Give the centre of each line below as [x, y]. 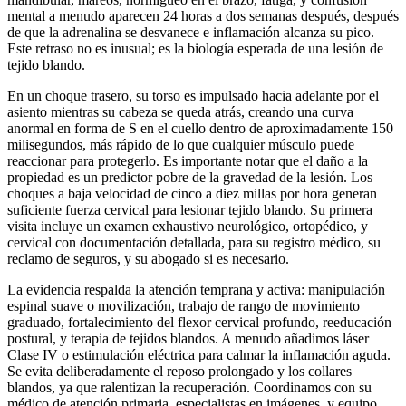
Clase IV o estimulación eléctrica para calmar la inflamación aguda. [199, 354]
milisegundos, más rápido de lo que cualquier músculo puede [181, 144]
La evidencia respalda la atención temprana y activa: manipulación [196, 289]
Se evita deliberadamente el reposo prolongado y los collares [179, 371]
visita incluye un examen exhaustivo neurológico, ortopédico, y [188, 226]
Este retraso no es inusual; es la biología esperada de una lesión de [195, 48]
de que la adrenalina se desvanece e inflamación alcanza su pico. [191, 32]
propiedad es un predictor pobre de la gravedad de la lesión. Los [190, 177]
